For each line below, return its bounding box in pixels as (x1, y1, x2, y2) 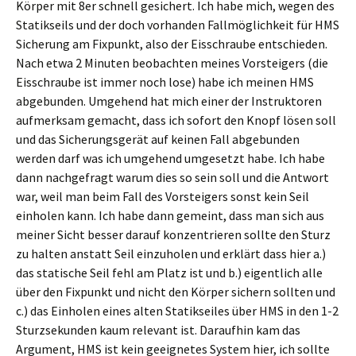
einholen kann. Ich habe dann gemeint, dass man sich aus (16, 207, 324, 223)
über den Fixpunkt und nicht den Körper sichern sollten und (16, 284, 335, 300)
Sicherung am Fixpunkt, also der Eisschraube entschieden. (16, 36, 327, 52)
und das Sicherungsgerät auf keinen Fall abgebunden (16, 131, 300, 147)
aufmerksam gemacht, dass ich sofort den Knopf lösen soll (16, 112, 336, 128)
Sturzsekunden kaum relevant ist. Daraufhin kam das (16, 322, 300, 338)
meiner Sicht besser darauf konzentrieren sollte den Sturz (16, 226, 331, 242)
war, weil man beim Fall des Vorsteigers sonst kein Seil (16, 188, 309, 204)
